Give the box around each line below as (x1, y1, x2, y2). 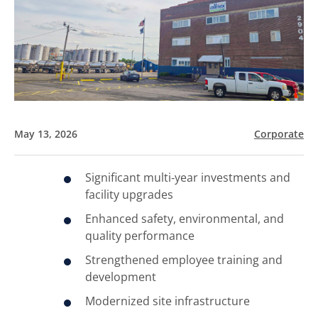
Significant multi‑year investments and (85, 169, 290, 185)
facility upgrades (85, 186, 173, 202)
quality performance (85, 227, 194, 243)
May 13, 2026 (14, 126, 77, 141)
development (85, 268, 156, 285)
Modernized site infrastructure (85, 292, 250, 309)
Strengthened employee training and (85, 251, 283, 268)
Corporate (254, 126, 304, 141)
